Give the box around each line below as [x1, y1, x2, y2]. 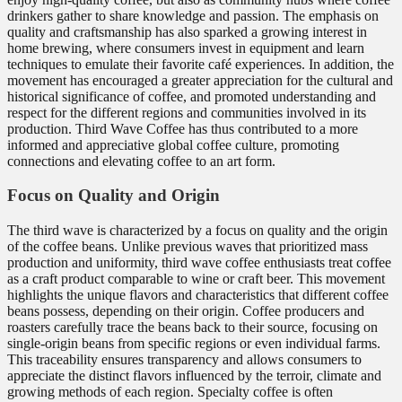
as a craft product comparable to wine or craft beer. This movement [7, 271, 385, 286]
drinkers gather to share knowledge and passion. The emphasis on [7, 7, 379, 23]
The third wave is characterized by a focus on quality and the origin [7, 223, 388, 238]
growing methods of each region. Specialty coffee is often [7, 384, 333, 399]
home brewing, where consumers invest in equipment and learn [7, 39, 364, 56]
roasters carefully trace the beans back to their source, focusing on [7, 319, 378, 335]
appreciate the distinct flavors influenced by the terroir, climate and [7, 368, 381, 383]
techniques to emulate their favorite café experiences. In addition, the [7, 56, 394, 72]
